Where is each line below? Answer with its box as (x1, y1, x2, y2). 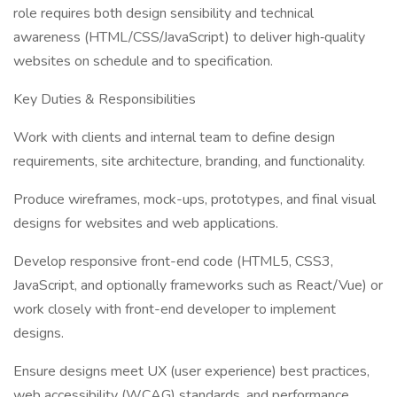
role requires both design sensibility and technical (13, 4, 314, 23)
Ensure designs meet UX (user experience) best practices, (13, 362, 370, 381)
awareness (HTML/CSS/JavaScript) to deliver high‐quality (13, 27, 365, 47)
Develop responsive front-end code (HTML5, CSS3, (13, 252, 333, 271)
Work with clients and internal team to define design (13, 128, 335, 147)
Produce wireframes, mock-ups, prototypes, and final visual (13, 190, 376, 209)
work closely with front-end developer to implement (13, 300, 336, 319)
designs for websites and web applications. (13, 214, 278, 233)
